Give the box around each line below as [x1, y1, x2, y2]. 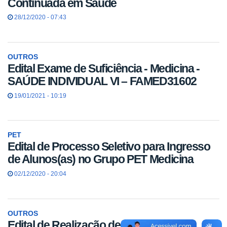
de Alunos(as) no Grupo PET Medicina [8, 153, 194, 166]
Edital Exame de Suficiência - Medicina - [8, 61, 200, 75]
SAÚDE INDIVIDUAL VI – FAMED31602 [8, 74, 197, 88]
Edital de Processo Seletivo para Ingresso [8, 140, 210, 154]
